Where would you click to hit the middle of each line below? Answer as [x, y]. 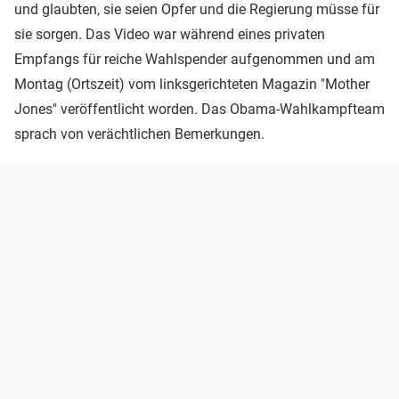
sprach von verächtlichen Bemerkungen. [139, 134]
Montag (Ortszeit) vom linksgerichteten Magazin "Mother [192, 84]
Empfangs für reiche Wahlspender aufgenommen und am [195, 59]
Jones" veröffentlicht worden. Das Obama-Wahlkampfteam [199, 109]
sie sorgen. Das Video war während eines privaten [170, 34]
